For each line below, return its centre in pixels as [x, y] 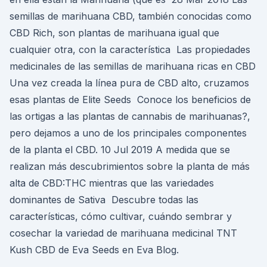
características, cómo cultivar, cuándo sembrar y [121, 216]
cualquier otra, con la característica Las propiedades [130, 49]
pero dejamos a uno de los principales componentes [128, 133]
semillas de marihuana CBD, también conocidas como [131, 16]
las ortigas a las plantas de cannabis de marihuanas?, [130, 116]
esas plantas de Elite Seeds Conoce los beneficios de [130, 100]
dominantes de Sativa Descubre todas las [104, 200]
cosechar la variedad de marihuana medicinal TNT [123, 233]
